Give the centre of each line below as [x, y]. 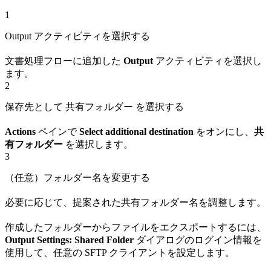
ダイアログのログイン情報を [198, 240]
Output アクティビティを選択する [77, 36]
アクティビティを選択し [207, 60]
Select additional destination [136, 131]
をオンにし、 [224, 131]
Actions [20, 131]
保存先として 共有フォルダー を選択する [94, 106]
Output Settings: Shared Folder [69, 240]
